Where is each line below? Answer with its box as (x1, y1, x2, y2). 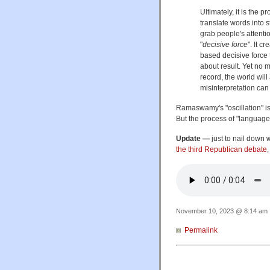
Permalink (184, 226, 218, 235)
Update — (176, 134, 210, 143)
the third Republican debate (176, 145, 267, 154)
